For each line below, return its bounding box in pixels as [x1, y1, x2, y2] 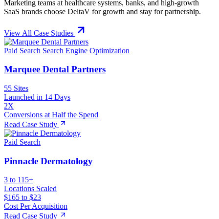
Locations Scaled [4, 184, 57, 193]
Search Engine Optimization [43, 46, 130, 55]
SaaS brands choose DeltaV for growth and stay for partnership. [4, 7, 201, 16]
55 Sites [4, 84, 28, 92]
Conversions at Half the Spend [4, 110, 98, 119]
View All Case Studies [4, 28, 73, 37]
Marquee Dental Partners [4, 64, 106, 75]
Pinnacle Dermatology [4, 155, 93, 166]
